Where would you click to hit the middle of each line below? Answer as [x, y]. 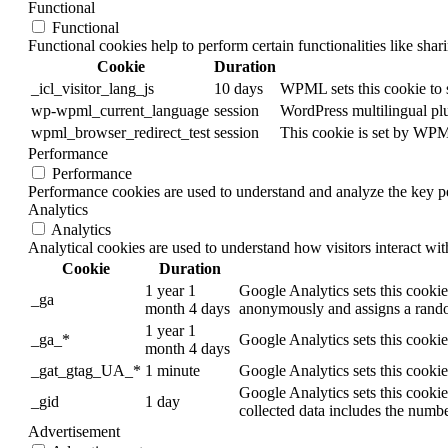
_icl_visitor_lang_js [92, 89]
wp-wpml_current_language [120, 111]
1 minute [172, 371]
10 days [238, 89]
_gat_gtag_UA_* [86, 371]
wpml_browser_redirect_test [120, 133]
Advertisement [74, 432]
